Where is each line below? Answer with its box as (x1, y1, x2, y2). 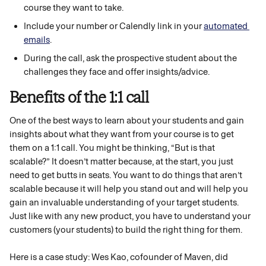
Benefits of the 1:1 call (9, 88, 152, 107)
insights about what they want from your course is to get (9, 129, 236, 140)
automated (204, 21, 249, 31)
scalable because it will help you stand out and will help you (9, 183, 250, 194)
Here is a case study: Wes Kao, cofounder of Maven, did (9, 252, 230, 262)
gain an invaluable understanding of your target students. (9, 197, 240, 208)
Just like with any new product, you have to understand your (9, 211, 252, 221)
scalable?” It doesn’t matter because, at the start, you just (9, 156, 235, 167)
